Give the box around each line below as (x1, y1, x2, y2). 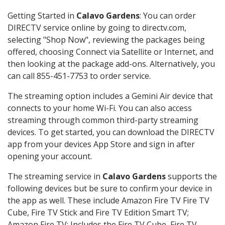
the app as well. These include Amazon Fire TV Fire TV (8, 195, 209, 206)
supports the (166, 171, 217, 182)
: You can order (140, 10, 196, 22)
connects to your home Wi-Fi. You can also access (8, 102, 192, 114)
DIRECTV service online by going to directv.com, (8, 22, 186, 34)
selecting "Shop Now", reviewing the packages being (8, 34, 205, 46)
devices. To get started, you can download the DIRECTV (8, 127, 214, 138)
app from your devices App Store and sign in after (8, 139, 195, 150)
